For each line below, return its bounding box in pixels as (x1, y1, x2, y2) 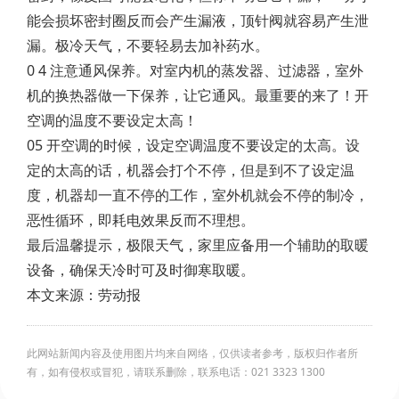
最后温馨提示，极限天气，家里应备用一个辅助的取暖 (27, 235, 369, 255)
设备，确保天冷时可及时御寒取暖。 (27, 260, 255, 280)
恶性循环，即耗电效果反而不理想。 (27, 210, 255, 230)
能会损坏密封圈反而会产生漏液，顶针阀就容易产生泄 (27, 11, 369, 30)
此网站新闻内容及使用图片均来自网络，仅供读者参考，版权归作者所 (27, 346, 358, 361)
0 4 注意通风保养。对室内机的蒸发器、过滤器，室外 (27, 61, 363, 80)
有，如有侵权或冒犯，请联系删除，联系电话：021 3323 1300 (27, 364, 325, 379)
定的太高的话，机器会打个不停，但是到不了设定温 (27, 160, 354, 180)
